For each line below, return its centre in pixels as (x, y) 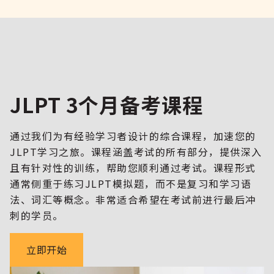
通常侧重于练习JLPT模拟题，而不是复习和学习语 (131, 183)
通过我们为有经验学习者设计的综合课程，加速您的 (133, 135)
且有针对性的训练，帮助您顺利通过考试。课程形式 (133, 167)
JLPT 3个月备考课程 (106, 104)
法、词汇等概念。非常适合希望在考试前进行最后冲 (133, 199)
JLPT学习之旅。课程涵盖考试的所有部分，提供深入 (136, 151)
